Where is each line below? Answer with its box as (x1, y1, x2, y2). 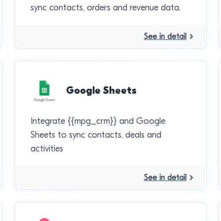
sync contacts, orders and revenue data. (31, 2, 181, 13)
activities (31, 144, 64, 154)
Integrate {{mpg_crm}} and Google (31, 116, 166, 126)
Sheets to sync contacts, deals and (31, 130, 162, 140)
